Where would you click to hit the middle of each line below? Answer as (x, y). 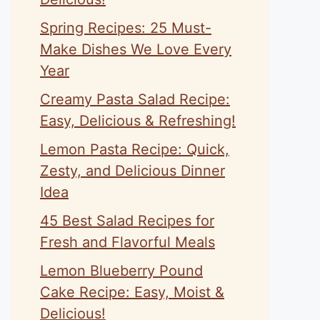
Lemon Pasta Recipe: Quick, (135, 149)
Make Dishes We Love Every (136, 49)
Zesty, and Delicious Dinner (132, 171)
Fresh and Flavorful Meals (127, 242)
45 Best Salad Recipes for (127, 221)
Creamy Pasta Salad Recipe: (135, 99)
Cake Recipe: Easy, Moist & (132, 292)
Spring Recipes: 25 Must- (126, 28)
